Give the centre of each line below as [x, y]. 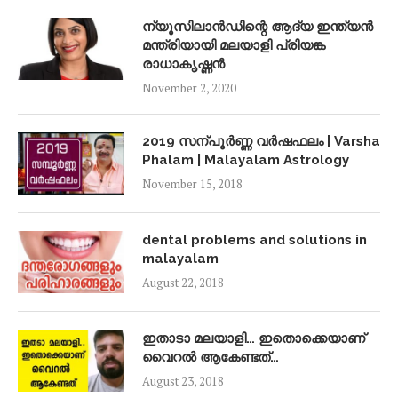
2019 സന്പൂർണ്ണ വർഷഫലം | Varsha [261, 141]
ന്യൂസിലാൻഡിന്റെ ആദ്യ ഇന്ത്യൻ [258, 26]
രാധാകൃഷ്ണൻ [183, 64]
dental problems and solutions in [255, 239]
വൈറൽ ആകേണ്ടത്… [211, 357]
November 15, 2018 [192, 183]
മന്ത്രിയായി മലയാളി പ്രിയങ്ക [234, 45]
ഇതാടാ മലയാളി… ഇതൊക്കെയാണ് [254, 338]
